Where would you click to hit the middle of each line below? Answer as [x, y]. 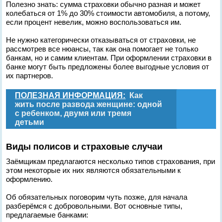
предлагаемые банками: [47, 215]
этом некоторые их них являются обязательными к [94, 170]
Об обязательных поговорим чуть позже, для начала [97, 197]
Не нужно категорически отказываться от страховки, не [101, 40]
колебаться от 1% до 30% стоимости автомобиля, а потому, [108, 13]
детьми [30, 122]
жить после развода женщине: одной [89, 104]
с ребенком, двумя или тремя [73, 113]
